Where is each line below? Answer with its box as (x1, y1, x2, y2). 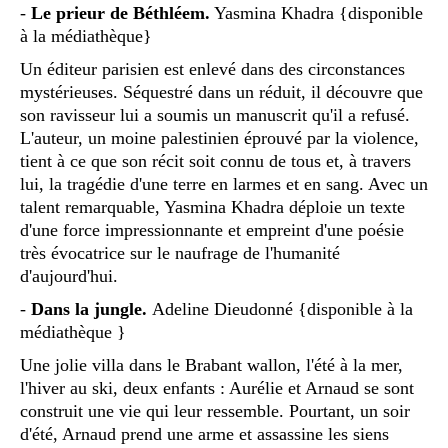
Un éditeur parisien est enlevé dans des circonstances (20, 58, 405, 79)
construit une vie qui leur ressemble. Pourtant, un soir (20, 400, 410, 421)
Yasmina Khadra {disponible (210, 2, 423, 23)
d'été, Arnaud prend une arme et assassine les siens (20, 423, 389, 444)
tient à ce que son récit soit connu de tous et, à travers (20, 150, 411, 171)
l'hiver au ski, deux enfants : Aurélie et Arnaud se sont (20, 377, 414, 398)
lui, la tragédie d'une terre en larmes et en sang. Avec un (20, 173, 428, 194)
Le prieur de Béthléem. (31, 2, 210, 23)
